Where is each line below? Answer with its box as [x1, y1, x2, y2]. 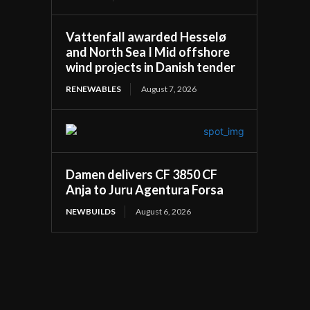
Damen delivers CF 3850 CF [66, 166, 218, 182]
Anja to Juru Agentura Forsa [66, 181, 224, 197]
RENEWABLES [66, 83, 122, 94]
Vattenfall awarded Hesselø [66, 28, 227, 44]
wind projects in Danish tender [66, 59, 236, 75]
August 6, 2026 [136, 206, 192, 217]
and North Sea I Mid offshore [66, 44, 230, 60]
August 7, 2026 [141, 83, 197, 94]
